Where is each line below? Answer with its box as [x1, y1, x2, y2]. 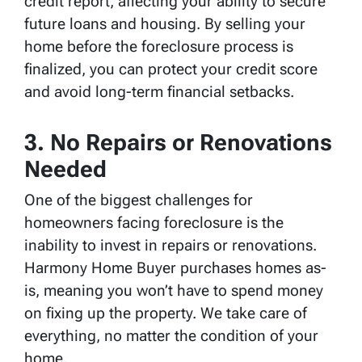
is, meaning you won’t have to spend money [24, 280, 323, 300]
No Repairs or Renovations [50, 128, 332, 156]
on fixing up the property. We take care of [24, 303, 307, 322]
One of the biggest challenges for [24, 190, 253, 209]
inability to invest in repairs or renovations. [24, 235, 317, 255]
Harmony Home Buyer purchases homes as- [24, 258, 326, 277]
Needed [24, 155, 107, 183]
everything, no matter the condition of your [24, 326, 318, 345]
